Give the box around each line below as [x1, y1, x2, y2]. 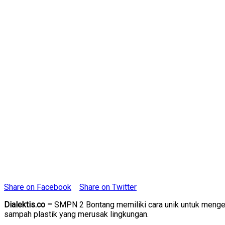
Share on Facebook [4, 182, 71, 192]
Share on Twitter [79, 182, 137, 192]
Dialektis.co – [4, 200, 54, 210]
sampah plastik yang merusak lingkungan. [4, 209, 149, 219]
